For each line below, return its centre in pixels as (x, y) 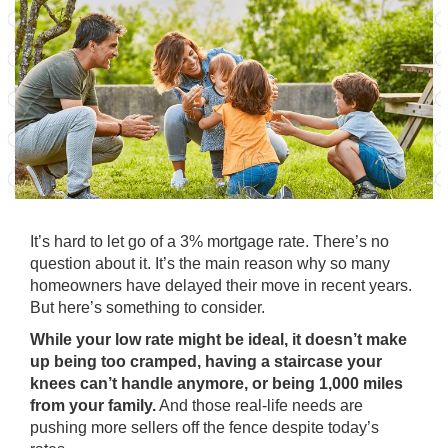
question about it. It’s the (117, 263)
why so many (341, 263)
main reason (249, 263)
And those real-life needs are (259, 405)
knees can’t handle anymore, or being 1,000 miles (216, 383)
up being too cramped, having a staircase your (206, 361)
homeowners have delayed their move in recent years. (221, 285)
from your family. (93, 405)
